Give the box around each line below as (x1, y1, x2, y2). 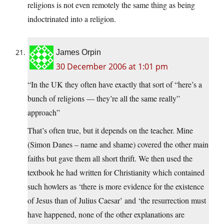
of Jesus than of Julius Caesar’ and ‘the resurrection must (27, 195, 206, 206)
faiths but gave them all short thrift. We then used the (27, 153, 192, 164)
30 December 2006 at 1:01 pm (56, 61, 168, 72)
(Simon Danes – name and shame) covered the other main (27, 139, 208, 150)
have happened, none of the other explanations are (27, 209, 184, 220)
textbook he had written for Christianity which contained (27, 167, 204, 178)
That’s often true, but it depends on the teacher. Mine (27, 125, 193, 136)
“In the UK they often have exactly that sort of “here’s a (27, 79, 202, 90)
